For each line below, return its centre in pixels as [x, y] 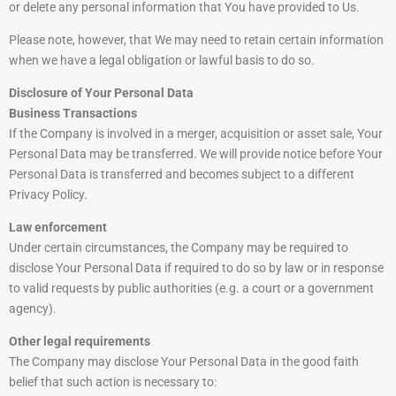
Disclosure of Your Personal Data [101, 93]
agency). [33, 309]
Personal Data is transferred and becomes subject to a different [182, 175]
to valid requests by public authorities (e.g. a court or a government [191, 289]
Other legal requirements [80, 342]
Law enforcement [58, 228]
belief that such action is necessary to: [113, 382]
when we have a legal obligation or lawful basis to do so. [162, 61]
